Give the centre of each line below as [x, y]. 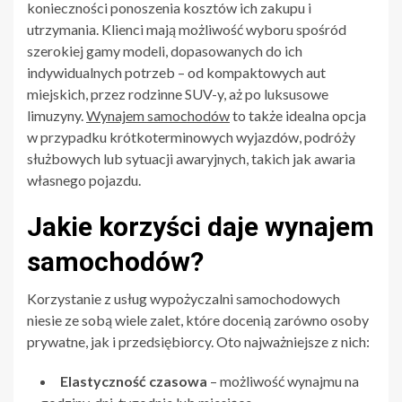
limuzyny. [57, 115]
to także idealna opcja [298, 115]
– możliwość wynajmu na [283, 380]
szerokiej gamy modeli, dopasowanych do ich [165, 50]
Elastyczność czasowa [134, 380]
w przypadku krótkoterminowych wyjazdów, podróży [191, 136]
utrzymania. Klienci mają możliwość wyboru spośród [187, 29]
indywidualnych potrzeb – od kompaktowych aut [176, 72]
